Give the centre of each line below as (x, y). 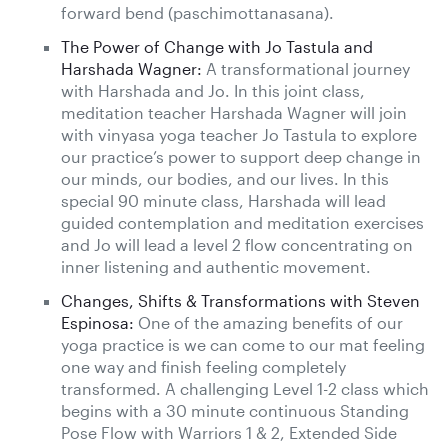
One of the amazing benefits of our (268, 322)
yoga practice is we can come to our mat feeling (243, 344)
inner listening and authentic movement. (216, 266)
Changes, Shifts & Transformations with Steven (240, 300)
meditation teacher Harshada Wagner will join (234, 112)
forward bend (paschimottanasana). (197, 12)
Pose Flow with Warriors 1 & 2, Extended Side (229, 432)
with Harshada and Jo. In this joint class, (213, 90)
